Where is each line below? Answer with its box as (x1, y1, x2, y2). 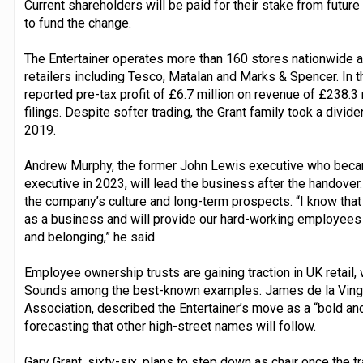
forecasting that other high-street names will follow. (23, 318, 316, 334)
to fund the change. (23, 15, 131, 31)
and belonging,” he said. (23, 228, 157, 245)
